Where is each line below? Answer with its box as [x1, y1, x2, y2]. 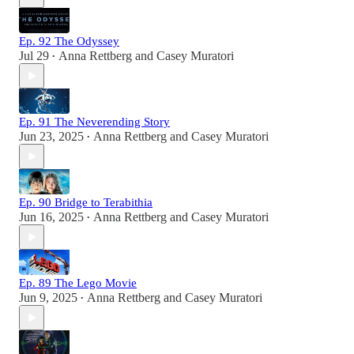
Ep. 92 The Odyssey [19, 35, 119, 48]
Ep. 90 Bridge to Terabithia [19, 196, 153, 209]
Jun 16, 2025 [19, 210, 84, 224]
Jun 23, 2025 [19, 130, 84, 144]
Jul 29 [19, 49, 49, 63]
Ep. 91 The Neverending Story [19, 115, 170, 129]
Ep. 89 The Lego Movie [19, 277, 137, 290]
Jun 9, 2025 [19, 291, 77, 305]
